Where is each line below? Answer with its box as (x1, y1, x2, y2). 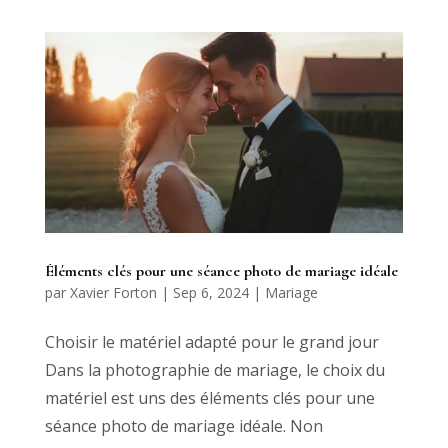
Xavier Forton (69, 282, 157, 302)
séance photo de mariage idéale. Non (44, 414, 323, 437)
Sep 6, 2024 (172, 282, 249, 302)
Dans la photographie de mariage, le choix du (44, 358, 385, 381)
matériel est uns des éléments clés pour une (44, 386, 375, 409)
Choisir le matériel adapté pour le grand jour (44, 330, 379, 353)
